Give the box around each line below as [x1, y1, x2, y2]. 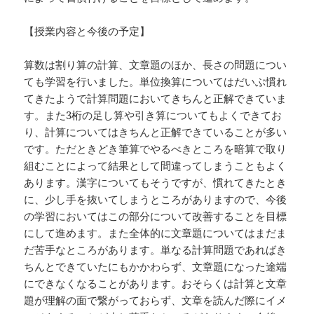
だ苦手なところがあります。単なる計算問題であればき [24, 243, 287, 257]
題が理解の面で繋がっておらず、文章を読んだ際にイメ [24, 293, 287, 308]
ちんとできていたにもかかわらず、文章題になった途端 [24, 259, 287, 274]
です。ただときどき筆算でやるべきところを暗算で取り [24, 142, 287, 156]
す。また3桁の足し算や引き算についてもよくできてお [24, 108, 282, 123]
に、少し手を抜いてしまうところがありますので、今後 [24, 192, 287, 207]
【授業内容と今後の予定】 [24, 24, 151, 39]
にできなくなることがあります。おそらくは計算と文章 [24, 276, 287, 291]
